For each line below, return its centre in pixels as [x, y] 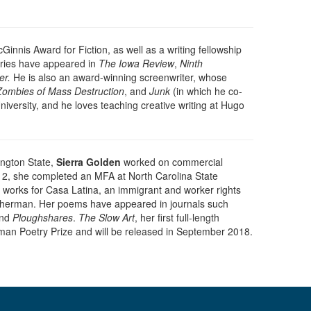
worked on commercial [172, 162]
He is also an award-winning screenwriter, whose [119, 77]
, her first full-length [177, 218]
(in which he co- [208, 91]
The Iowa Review [136, 64]
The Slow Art [107, 218]
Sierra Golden [89, 162]
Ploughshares [43, 218]
